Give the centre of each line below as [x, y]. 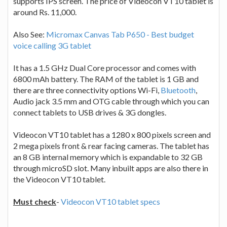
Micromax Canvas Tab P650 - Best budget [120, 34]
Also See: [30, 34]
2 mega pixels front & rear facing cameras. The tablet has [111, 145]
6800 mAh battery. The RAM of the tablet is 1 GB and [106, 79]
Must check [35, 201]
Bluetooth [178, 90]
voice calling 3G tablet [52, 45]
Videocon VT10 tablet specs [110, 201]
